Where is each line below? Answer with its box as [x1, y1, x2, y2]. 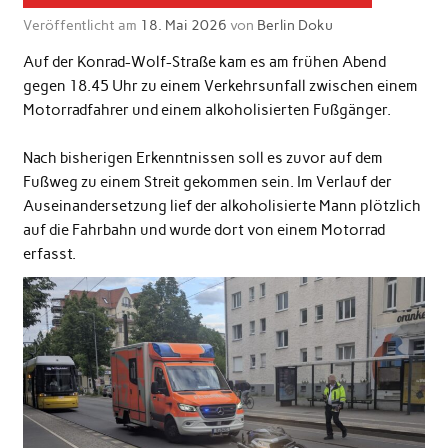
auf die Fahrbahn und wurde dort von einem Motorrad [22, 220, 385, 239]
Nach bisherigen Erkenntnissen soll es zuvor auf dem [22, 148, 383, 167]
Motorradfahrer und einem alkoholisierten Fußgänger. [22, 100, 391, 119]
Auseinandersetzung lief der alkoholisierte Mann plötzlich [22, 196, 421, 215]
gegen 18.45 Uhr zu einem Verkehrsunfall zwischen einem [22, 76, 418, 95]
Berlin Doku [256, 16, 333, 35]
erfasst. [22, 244, 76, 263]
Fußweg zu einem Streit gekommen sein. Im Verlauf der [22, 172, 392, 191]
